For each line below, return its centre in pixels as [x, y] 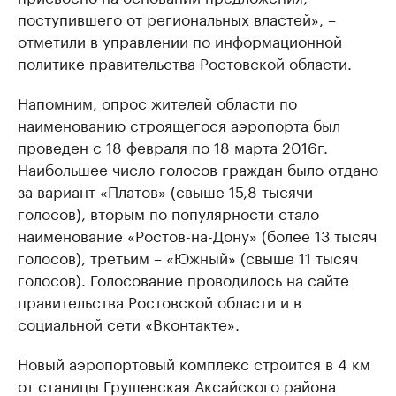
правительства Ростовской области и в [160, 301]
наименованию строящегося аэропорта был [179, 124]
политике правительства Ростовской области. [185, 62]
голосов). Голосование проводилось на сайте [183, 278]
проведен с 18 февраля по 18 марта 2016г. [173, 146]
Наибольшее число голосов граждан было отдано [198, 168]
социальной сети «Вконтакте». [129, 323]
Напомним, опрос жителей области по [157, 102]
